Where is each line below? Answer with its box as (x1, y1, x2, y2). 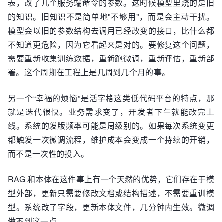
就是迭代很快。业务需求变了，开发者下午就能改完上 (8, 106, 214, 117)
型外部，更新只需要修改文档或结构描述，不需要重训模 (8, 187, 214, 199)
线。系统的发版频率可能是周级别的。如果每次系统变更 (8, 120, 214, 131)
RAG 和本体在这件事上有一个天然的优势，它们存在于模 (8, 173, 214, 185)
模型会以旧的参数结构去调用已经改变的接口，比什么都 (8, 25, 214, 36)
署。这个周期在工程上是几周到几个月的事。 (8, 66, 170, 78)
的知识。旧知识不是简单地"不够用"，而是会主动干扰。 (8, 11, 214, 22)
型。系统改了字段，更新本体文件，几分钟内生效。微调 (8, 201, 214, 213)
